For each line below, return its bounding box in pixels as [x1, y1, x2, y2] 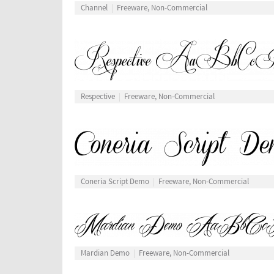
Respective [81, 92, 115, 102]
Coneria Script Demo [81, 177, 149, 187]
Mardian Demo [81, 248, 130, 259]
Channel [81, 3, 108, 13]
